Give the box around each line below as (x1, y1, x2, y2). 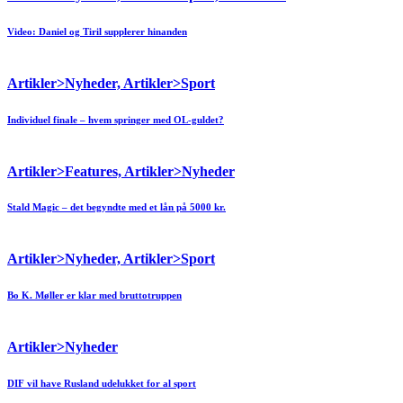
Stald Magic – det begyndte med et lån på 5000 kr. (7, 201, 226, 213)
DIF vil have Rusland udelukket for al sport (7, 378, 196, 390)
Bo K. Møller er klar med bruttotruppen (7, 290, 182, 301)
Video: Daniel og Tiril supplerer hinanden (7, 25, 187, 37)
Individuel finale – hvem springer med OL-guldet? (7, 113, 224, 125)
